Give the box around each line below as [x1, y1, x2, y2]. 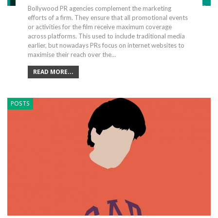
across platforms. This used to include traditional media [27, 32, 185, 40]
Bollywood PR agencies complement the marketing [27, 4, 171, 12]
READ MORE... [33, 67, 73, 76]
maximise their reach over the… [27, 50, 116, 58]
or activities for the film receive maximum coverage [27, 22, 172, 31]
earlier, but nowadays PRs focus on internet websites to [27, 41, 184, 49]
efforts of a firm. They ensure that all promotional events [27, 13, 188, 21]
